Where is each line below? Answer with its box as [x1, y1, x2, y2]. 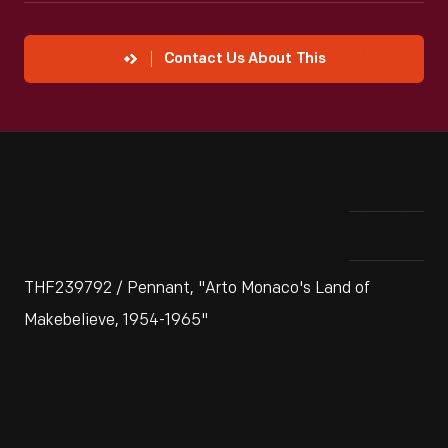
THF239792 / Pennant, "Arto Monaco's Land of [24, 279, 370, 298]
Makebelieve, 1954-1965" [24, 311, 208, 330]
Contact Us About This [163, 52, 326, 67]
